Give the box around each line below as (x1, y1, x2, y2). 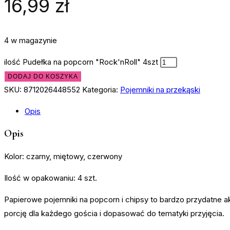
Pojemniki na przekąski (120, 84, 200, 94)
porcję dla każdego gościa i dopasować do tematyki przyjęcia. (4, 208, 224, 218)
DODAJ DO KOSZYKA (8, 72, 78, 80)
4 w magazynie (4, 35, 57, 45)
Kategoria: (82, 84, 120, 94)
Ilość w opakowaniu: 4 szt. (4, 172, 97, 183)
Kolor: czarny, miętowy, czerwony (4, 151, 122, 161)
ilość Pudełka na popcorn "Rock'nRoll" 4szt (4, 56, 158, 67)
